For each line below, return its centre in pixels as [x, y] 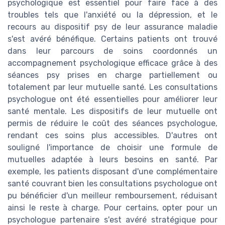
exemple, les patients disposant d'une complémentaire [113, 171]
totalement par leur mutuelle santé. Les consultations [113, 87]
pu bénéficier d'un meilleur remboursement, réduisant [113, 195]
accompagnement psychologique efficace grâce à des [113, 63]
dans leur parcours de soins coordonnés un [113, 51]
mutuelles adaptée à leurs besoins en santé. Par [113, 159]
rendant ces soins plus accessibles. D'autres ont [113, 135]
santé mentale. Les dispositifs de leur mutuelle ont [113, 111]
